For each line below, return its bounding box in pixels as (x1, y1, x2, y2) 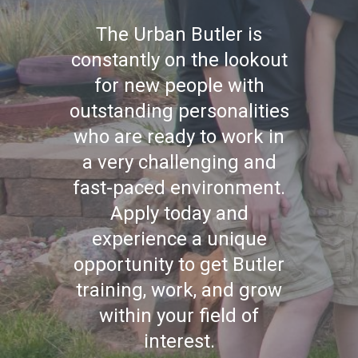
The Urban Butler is (96, 23, 262, 46)
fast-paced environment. (73, 177, 285, 200)
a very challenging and (82, 151, 276, 174)
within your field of (99, 304, 259, 328)
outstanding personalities (69, 100, 289, 123)
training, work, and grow (76, 279, 282, 302)
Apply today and (109, 202, 249, 225)
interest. (143, 330, 215, 353)
